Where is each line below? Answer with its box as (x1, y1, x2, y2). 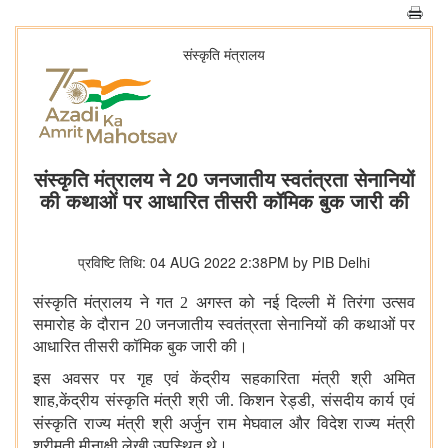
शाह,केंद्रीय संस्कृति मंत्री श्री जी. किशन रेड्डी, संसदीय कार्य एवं (33, 392, 415, 410)
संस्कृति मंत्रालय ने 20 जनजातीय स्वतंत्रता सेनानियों (33, 164, 415, 194)
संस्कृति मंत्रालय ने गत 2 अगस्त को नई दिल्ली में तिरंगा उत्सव (33, 294, 415, 312)
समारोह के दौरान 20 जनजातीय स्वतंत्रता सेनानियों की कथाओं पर (33, 316, 415, 334)
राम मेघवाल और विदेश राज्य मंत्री (217, 415, 416, 433)
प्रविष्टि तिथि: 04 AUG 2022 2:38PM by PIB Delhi (78, 252, 370, 273)
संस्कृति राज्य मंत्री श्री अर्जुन (33, 415, 211, 433)
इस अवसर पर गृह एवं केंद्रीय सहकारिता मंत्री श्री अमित (33, 370, 415, 388)
